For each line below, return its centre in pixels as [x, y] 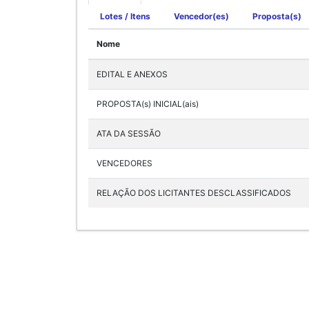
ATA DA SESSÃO [129, 133]
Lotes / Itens [125, 16]
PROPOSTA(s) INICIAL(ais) [148, 103]
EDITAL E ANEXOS [132, 74]
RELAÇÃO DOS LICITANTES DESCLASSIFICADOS [194, 192]
